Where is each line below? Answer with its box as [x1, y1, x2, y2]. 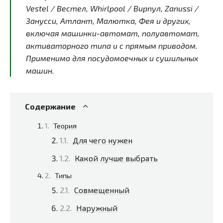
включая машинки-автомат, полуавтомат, [26, 28, 200, 38]
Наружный [76, 203, 117, 213]
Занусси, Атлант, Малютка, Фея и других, [26, 15, 191, 25]
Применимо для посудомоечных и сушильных [26, 53, 198, 63]
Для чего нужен [73, 135, 132, 145]
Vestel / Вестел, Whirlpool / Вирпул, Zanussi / [26, 3, 199, 13]
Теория [53, 120, 77, 130]
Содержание [25, 101, 76, 111]
